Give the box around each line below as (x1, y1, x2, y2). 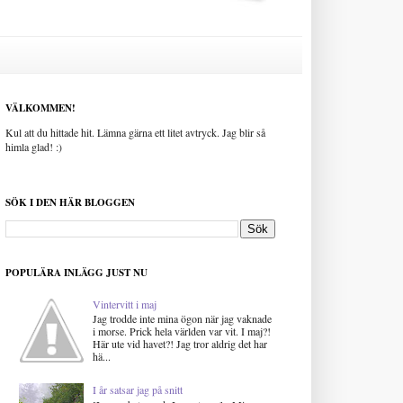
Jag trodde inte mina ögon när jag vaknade (92, 310, 272, 326)
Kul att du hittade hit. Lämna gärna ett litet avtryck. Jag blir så (5, 125, 265, 140)
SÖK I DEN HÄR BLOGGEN (5, 195, 135, 210)
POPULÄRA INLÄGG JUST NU (5, 265, 148, 281)
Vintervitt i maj (92, 296, 157, 311)
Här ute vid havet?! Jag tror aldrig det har (92, 336, 267, 351)
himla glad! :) (5, 139, 62, 155)
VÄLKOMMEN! (5, 101, 76, 116)
